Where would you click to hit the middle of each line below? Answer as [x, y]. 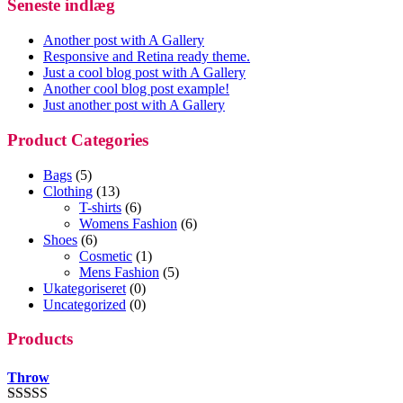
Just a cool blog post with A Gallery [144, 73]
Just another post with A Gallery [134, 105]
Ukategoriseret [85, 288]
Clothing [68, 191]
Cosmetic [106, 255]
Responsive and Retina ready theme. [147, 57]
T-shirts [100, 207]
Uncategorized [85, 304]
